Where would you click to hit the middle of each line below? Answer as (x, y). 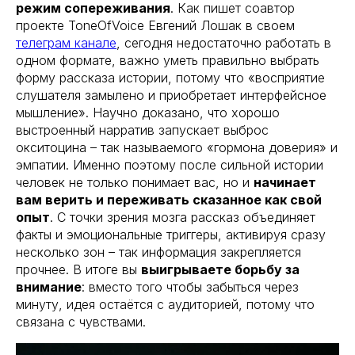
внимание (49, 287)
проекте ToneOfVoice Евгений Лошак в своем (155, 26)
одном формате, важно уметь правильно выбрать (168, 61)
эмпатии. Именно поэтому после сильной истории (170, 165)
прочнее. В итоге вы (78, 270)
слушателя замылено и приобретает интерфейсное (171, 95)
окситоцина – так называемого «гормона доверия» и (177, 148)
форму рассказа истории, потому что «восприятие (170, 78)
